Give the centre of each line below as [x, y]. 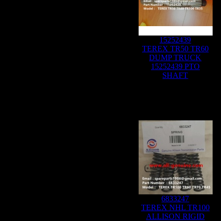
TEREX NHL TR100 [175, 207]
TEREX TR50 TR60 [175, 49]
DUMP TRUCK [175, 57]
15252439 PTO [175, 66]
